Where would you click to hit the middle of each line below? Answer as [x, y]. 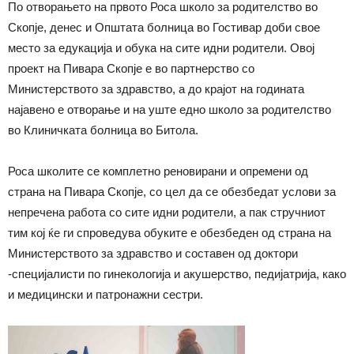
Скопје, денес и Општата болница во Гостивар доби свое [164, 27]
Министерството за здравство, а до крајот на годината [156, 88]
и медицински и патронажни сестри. [105, 294]
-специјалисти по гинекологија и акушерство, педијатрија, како [177, 273]
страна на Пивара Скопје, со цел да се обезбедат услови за [172, 191]
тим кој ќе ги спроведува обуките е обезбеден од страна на [169, 232]
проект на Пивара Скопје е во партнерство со [131, 68]
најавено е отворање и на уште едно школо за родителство [169, 109]
